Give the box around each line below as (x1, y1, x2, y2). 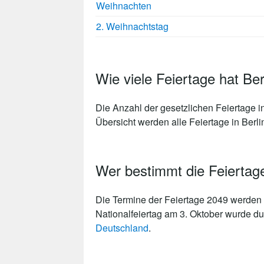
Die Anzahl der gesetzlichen (95, 101, 216, 115)
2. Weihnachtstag (96, 19, 169, 34)
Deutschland (95, 221, 148, 235)
